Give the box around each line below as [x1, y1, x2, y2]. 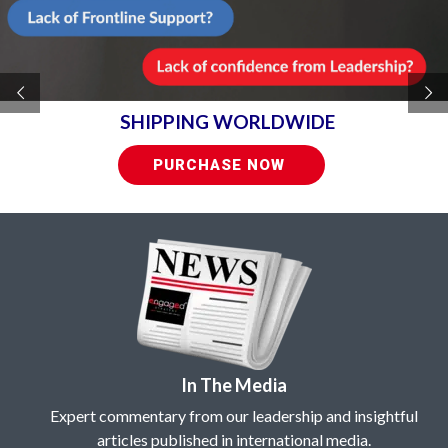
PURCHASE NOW [153, 156, 290, 174]
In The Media [180, 374, 287, 396]
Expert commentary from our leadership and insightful [49, 405, 418, 425]
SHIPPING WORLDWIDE [120, 110, 335, 133]
